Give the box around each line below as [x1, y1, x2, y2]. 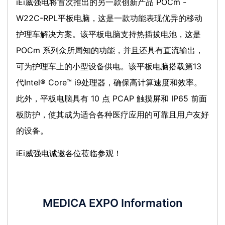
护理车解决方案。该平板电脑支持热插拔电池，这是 [16, 29, 201, 39]
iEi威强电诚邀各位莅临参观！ [16, 148, 122, 158]
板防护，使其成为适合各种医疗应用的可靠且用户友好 [16, 109, 209, 120]
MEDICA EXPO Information [43, 196, 182, 209]
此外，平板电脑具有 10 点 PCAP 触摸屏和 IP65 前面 [16, 93, 207, 103]
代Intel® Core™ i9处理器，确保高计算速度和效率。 [16, 77, 202, 87]
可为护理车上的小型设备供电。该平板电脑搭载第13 [16, 61, 201, 71]
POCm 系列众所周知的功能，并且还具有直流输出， [16, 45, 203, 55]
